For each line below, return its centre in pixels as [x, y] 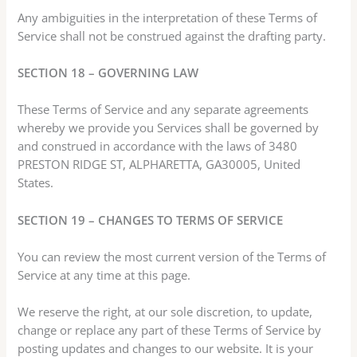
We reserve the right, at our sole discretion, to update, [165, 312]
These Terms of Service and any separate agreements [163, 110]
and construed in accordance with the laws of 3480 [158, 146]
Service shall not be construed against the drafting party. [172, 35]
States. [36, 183]
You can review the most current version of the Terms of [172, 257]
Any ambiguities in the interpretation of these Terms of [168, 17]
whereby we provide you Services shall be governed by [169, 128]
